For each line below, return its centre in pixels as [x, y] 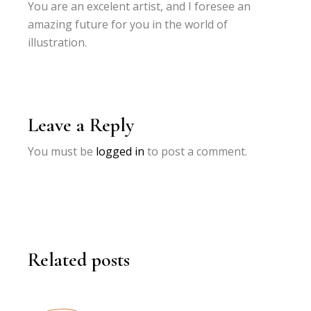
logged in [120, 151]
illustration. [58, 42]
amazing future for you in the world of [128, 24]
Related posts [79, 259]
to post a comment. [196, 151]
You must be [62, 151]
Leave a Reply [81, 125]
